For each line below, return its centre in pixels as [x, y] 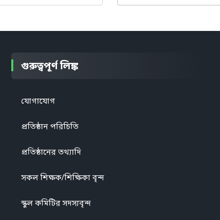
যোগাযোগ [38, 101]
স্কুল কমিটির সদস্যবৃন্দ [56, 203]
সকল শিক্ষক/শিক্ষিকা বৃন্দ [62, 177]
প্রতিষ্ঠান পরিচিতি [50, 126]
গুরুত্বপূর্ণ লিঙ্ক [49, 66]
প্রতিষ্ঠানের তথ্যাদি [51, 152]
